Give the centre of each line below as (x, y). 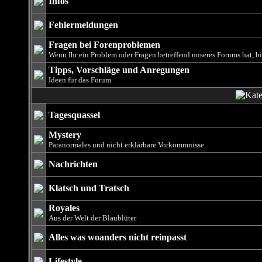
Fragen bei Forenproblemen (104, 45)
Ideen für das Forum (80, 80)
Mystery (65, 135)
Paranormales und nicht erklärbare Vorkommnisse (126, 145)
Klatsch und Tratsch (89, 188)
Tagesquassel (74, 115)
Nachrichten (73, 164)
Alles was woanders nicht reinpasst (117, 237)
